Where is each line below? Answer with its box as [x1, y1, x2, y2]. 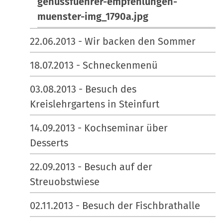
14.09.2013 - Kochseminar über [30, 121, 168, 134]
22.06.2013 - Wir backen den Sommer [30, 35, 196, 47]
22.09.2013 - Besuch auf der [30, 160, 152, 173]
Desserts [30, 136, 68, 149]
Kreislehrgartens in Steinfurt [30, 98, 159, 110]
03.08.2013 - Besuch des [30, 83, 136, 95]
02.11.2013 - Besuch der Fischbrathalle [30, 199, 200, 212]
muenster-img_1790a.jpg [37, 10, 148, 22]
